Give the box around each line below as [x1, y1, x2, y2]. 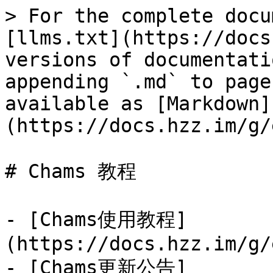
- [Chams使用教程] [5, 208, 187, 230]
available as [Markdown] [5, 93, 271, 115]
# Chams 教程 [5, 160, 136, 182]
